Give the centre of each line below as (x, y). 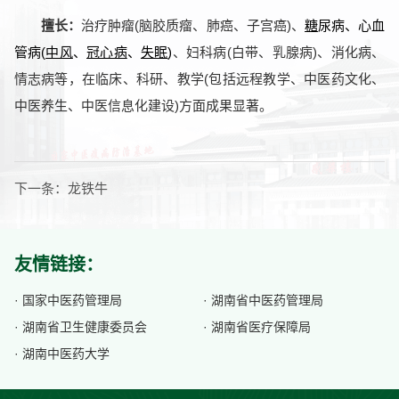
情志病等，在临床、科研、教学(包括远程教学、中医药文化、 (199, 78)
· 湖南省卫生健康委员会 (80, 327)
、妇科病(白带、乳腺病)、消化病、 (279, 52)
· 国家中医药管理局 (68, 301)
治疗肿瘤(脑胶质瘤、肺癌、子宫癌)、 (193, 25)
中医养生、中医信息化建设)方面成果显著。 (143, 105)
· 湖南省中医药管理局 (264, 301)
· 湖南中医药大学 (61, 354)
